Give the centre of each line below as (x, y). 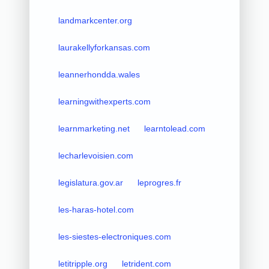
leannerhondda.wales (99, 74)
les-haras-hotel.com (96, 209)
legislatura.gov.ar (90, 182)
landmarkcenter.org (95, 20)
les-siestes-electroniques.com (114, 236)
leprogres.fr (159, 182)
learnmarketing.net (94, 128)
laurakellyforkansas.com (104, 47)
